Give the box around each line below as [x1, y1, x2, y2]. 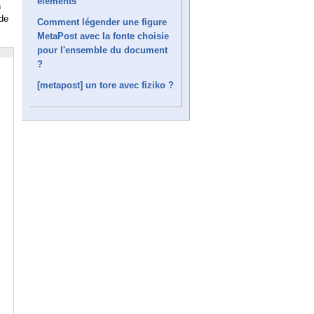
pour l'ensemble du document [37, 44, 168, 55]
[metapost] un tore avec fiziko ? [37, 79, 174, 90]
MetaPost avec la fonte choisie [37, 30, 169, 41]
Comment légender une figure [37, 16, 167, 27]
